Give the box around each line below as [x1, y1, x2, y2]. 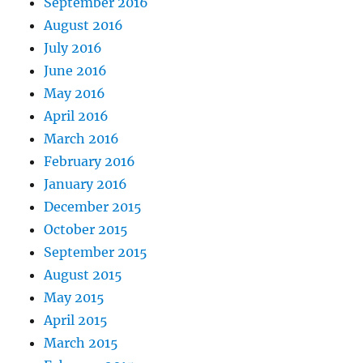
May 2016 [44, 85, 106, 102]
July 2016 [44, 40, 103, 57]
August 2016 [44, 17, 124, 34]
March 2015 [44, 335, 119, 352]
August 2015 [44, 267, 123, 284]
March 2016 [44, 130, 120, 147]
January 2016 [44, 176, 128, 193]
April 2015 [44, 312, 109, 329]
